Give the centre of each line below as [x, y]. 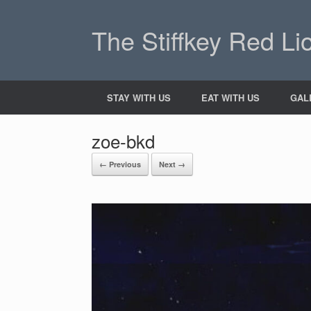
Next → [172, 164]
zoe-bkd [123, 141]
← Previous [120, 164]
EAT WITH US [230, 98]
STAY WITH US [139, 98]
